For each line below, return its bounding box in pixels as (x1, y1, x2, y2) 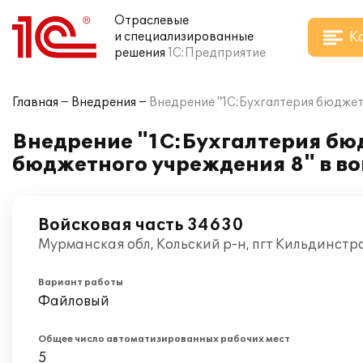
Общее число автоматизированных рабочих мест (38, 334, 290, 344)
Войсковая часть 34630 (38, 216, 243, 235)
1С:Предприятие (168, 46, 266, 60)
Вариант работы (38, 277, 123, 288)
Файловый (38, 293, 109, 310)
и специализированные (114, 30, 254, 44)
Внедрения (71, 96, 136, 109)
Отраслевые (114, 14, 189, 28)
